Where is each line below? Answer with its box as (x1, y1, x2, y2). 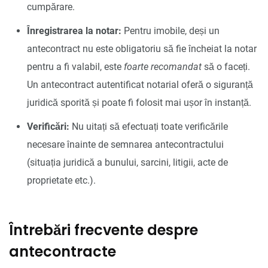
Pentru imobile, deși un (121, 25, 220, 36)
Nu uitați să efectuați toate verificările (69, 120, 228, 132)
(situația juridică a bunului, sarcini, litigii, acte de (27, 156, 228, 168)
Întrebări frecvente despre (9, 220, 198, 240)
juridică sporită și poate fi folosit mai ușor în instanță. (27, 96, 251, 108)
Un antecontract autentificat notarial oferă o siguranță (27, 78, 253, 90)
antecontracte (9, 241, 116, 261)
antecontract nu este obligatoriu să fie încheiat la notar (27, 42, 257, 54)
